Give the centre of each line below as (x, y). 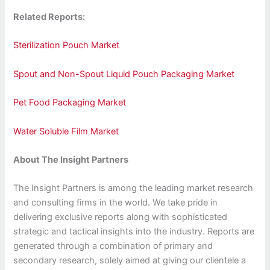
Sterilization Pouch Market (67, 46)
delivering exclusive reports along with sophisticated (121, 217)
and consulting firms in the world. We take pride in (116, 203)
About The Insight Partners (71, 159)
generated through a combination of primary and (113, 246)
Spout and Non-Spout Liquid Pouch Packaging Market (124, 74)
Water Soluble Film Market (66, 131)
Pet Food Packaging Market (70, 103)
